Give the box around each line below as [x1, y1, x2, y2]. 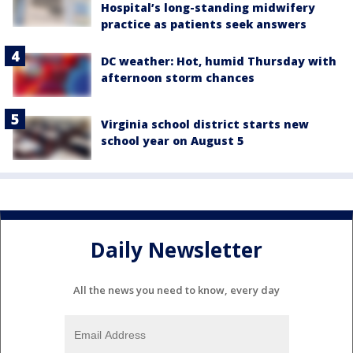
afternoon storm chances [101, 69, 255, 85]
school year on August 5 [101, 133, 243, 149]
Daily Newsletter [91, 235, 262, 264]
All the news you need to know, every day [73, 283, 280, 298]
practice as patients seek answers [101, 16, 307, 32]
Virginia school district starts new [101, 117, 309, 132]
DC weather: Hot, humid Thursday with [101, 53, 336, 69]
